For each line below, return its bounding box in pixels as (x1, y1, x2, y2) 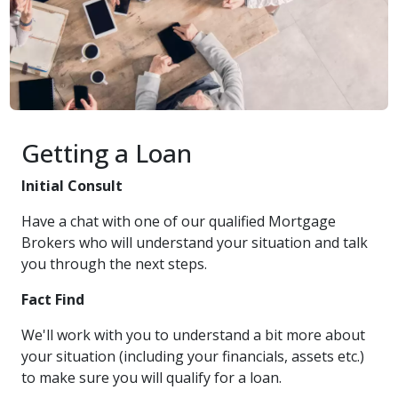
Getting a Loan (21, 136, 192, 170)
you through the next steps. (21, 254, 211, 274)
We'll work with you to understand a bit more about (21, 325, 365, 345)
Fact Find (21, 290, 84, 309)
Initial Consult (21, 176, 123, 195)
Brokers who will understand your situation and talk (21, 233, 368, 252)
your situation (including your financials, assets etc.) (21, 346, 364, 366)
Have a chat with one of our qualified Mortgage (21, 211, 336, 231)
